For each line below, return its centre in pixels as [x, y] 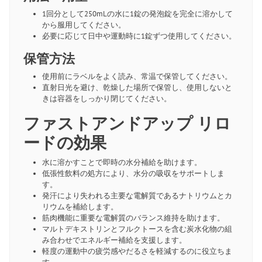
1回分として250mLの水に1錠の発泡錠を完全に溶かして [137, 13]
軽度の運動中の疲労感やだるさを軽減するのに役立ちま [137, 251]
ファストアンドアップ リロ [127, 123]
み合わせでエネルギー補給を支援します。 [114, 240]
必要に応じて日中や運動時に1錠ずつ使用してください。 [139, 36]
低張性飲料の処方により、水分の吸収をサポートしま [133, 173]
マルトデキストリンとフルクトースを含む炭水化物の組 [137, 229]
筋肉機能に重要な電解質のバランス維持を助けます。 [133, 218]
